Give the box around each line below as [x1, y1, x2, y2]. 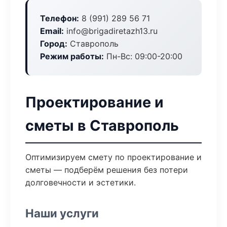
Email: [40, 26, 64, 36]
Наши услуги [25, 206, 99, 220]
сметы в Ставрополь [25, 117, 179, 134]
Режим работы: [40, 51, 104, 61]
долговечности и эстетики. [25, 177, 136, 187]
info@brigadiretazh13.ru [64, 26, 158, 36]
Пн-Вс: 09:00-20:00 [104, 51, 182, 61]
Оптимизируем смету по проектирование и [25, 152, 202, 162]
